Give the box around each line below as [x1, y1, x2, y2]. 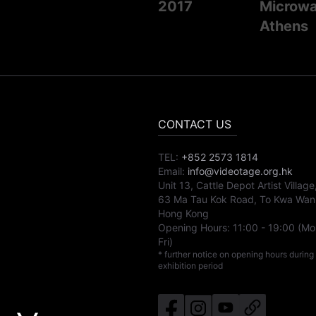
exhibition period [158, 260, 223, 272]
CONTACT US [158, 117, 231, 132]
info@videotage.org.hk [188, 165, 293, 178]
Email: [158, 165, 185, 178]
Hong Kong [158, 207, 209, 220]
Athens [260, 18, 308, 35]
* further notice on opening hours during [158, 249, 314, 260]
